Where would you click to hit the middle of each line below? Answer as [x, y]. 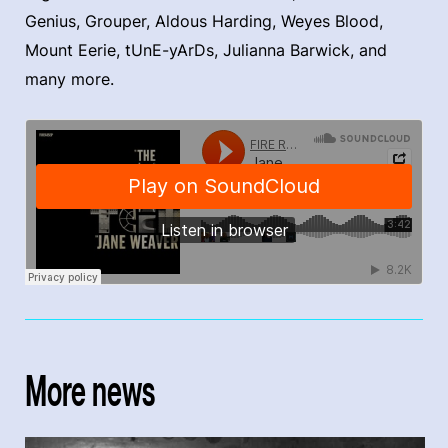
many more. [72, 78]
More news [90, 390]
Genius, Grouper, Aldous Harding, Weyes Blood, [204, 20]
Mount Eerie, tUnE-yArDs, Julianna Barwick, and [206, 49]
